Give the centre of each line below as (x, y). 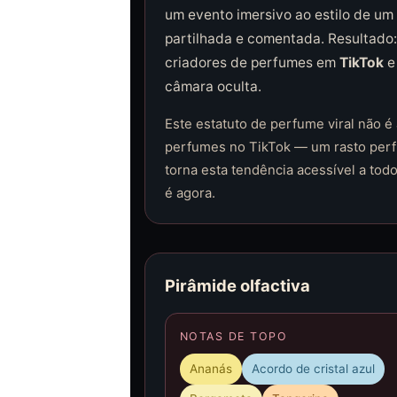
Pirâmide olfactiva (237, 285)
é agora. (190, 193)
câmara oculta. (213, 86)
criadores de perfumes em (252, 62)
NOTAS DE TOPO (234, 336)
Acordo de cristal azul (314, 368)
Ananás (210, 368)
